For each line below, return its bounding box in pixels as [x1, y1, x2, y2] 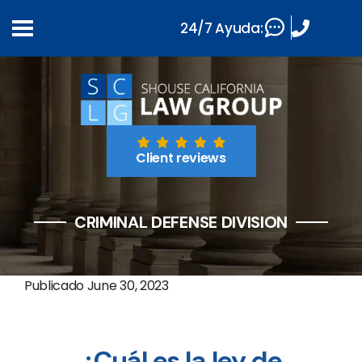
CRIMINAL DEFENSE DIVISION [74, 212, 288, 233]
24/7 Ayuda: [180, 18, 263, 38]
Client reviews [136, 149, 226, 167]
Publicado [24, 276, 87, 295]
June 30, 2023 [86, 276, 169, 295]
